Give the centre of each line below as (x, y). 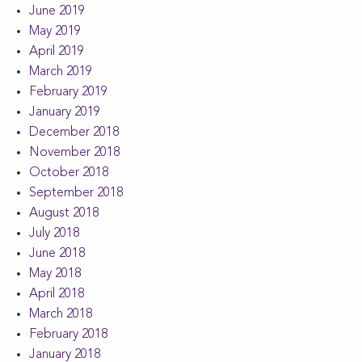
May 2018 (55, 274)
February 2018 (68, 335)
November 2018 (74, 153)
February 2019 (68, 93)
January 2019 (65, 113)
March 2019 (61, 72)
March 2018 (61, 315)
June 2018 (57, 254)
